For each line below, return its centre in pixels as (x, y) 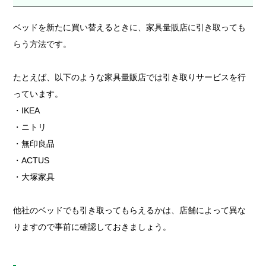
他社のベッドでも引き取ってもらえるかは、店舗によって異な (130, 210)
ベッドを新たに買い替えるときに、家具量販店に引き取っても (130, 27)
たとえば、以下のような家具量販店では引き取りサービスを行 (130, 77)
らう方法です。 (42, 44)
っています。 (38, 94)
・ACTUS (31, 160)
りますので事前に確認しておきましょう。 (92, 227)
